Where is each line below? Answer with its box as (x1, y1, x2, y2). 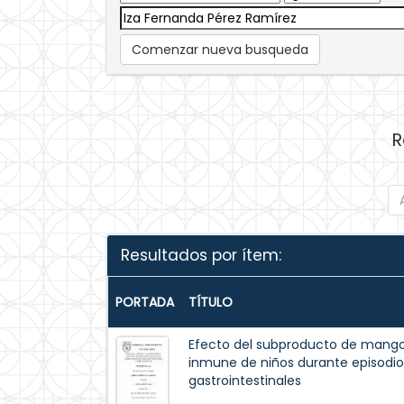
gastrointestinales (188, 372, 301, 390)
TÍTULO (188, 293, 233, 311)
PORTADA (115, 293, 174, 311)
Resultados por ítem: (121, 244, 281, 266)
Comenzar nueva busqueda (132, 41, 308, 59)
